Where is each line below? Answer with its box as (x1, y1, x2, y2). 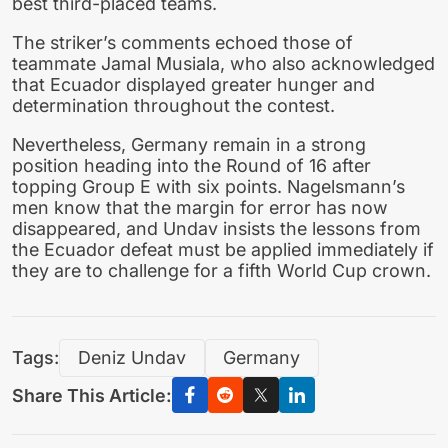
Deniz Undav (77, 347, 186, 369)
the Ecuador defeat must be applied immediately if (12, 238, 434, 260)
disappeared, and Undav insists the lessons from (12, 217, 421, 239)
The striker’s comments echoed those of (12, 31, 353, 53)
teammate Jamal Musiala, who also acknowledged (12, 52, 435, 74)
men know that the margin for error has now (12, 196, 388, 218)
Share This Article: (12, 384, 172, 406)
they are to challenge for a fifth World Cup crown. (12, 259, 431, 281)
